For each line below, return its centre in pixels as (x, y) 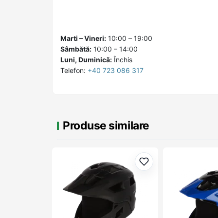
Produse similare (106, 125)
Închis (122, 60)
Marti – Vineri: (83, 38)
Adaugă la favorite (177, 167)
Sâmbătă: (76, 49)
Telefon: (74, 70)
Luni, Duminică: (86, 60)
